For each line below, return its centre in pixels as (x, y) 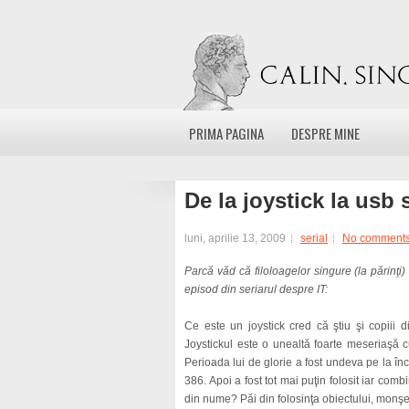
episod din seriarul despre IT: (256, 289)
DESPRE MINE (325, 133)
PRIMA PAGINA (226, 133)
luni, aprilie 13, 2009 (235, 238)
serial (314, 238)
